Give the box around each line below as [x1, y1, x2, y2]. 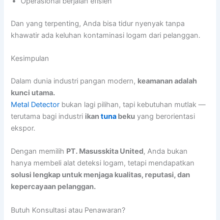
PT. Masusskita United [66, 147, 144, 156]
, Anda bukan [143, 147, 188, 156]
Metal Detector [11, 100, 60, 109]
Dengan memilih [11, 147, 67, 156]
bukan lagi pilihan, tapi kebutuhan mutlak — [59, 100, 206, 109]
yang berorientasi [135, 111, 195, 121]
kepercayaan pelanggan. [11, 182, 96, 192]
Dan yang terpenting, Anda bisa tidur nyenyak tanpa [11, 19, 185, 28]
